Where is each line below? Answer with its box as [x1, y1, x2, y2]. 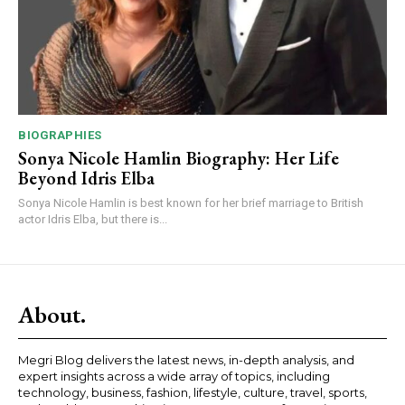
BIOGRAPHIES [18, 128, 102, 143]
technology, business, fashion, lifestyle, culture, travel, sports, [18, 385, 367, 400]
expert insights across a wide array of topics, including [18, 369, 330, 384]
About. [18, 299, 86, 331]
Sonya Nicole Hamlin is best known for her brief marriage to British [18, 196, 363, 211]
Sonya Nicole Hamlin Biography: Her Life [18, 146, 339, 171]
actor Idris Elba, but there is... [18, 212, 167, 227]
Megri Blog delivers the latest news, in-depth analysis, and [18, 353, 354, 368]
